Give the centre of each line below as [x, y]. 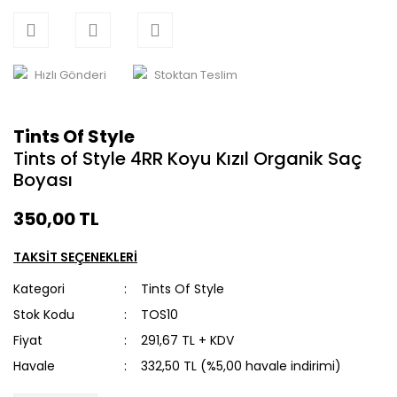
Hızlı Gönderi [70, 75]
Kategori [39, 288]
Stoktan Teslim [196, 75]
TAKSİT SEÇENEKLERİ [75, 257]
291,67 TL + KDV [188, 340]
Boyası [43, 179]
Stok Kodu [44, 314]
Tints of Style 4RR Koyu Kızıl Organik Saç [188, 158]
